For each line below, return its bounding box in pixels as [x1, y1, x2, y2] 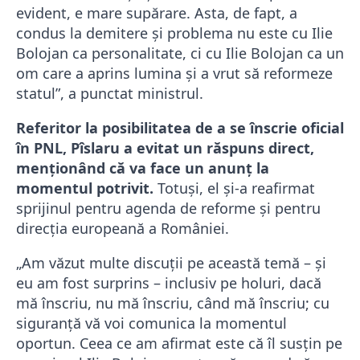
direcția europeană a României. [16, 219, 229, 239]
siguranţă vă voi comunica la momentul [16, 313, 287, 333]
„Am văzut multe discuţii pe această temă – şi [16, 253, 326, 273]
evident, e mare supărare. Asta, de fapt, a [16, 3, 297, 23]
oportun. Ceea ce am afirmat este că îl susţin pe [16, 333, 342, 354]
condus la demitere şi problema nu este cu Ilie [16, 23, 333, 43]
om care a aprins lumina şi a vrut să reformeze [16, 63, 333, 84]
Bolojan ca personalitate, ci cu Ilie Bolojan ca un [16, 43, 344, 63]
